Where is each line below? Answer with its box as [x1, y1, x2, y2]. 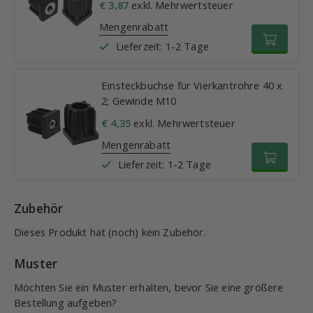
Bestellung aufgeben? [14, 296, 117, 310]
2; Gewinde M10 [101, 94, 177, 108]
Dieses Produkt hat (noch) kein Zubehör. [14, 225, 206, 239]
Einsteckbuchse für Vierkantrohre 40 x [101, 78, 283, 92]
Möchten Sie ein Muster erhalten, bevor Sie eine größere [14, 280, 284, 294]
